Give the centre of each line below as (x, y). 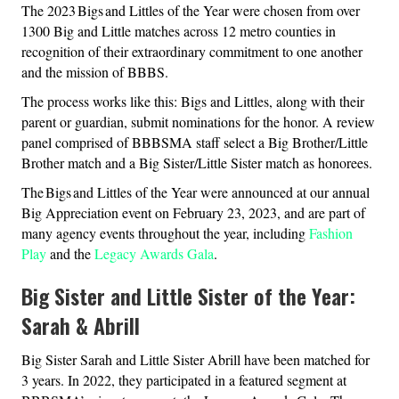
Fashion (331, 233)
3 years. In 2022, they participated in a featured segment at (184, 380)
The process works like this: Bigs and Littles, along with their (193, 102)
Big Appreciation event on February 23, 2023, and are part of (193, 213)
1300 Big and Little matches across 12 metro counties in (179, 31)
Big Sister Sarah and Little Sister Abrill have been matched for (195, 360)
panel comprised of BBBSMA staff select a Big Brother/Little (195, 142)
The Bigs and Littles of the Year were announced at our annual (195, 192)
